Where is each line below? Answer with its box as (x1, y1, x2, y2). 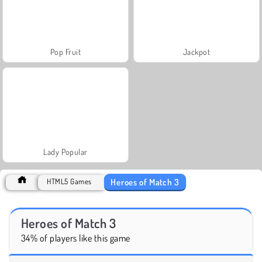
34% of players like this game (21, 232, 130, 244)
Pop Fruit (50, 46, 81, 57)
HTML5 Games (47, 176, 92, 186)
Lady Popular (43, 146, 88, 157)
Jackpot (182, 46, 211, 57)
